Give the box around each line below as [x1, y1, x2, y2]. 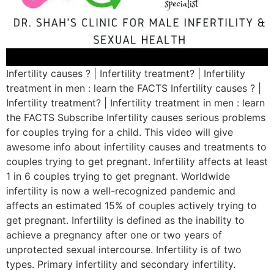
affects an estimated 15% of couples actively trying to [6, 199, 257, 212]
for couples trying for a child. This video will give [6, 126, 233, 139]
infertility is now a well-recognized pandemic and [6, 185, 235, 198]
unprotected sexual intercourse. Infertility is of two [6, 243, 242, 256]
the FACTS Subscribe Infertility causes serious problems [6, 111, 265, 124]
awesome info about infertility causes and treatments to [6, 141, 267, 154]
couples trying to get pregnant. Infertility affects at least [6, 155, 268, 168]
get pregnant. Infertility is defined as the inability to [6, 214, 245, 227]
